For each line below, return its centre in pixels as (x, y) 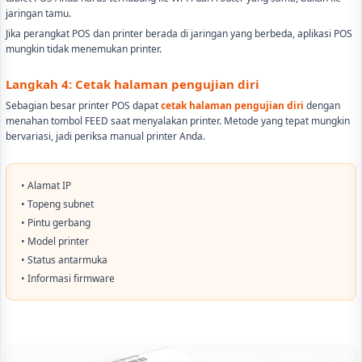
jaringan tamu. (38, 13)
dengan (322, 105)
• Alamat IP (46, 185)
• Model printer (55, 241)
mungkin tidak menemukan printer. (84, 48)
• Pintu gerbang (56, 222)
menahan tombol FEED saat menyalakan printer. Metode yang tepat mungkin (178, 120)
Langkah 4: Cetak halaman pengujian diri (133, 84)
